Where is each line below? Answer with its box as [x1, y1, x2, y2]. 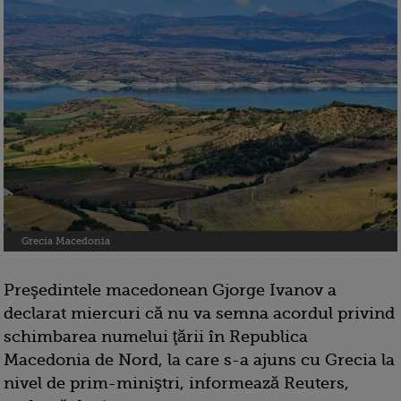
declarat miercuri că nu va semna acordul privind [4, 304, 395, 323]
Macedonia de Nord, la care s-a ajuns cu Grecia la [4, 351, 395, 370]
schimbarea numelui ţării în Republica [4, 328, 308, 346]
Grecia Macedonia [21, 235, 110, 248]
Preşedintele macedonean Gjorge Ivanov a [4, 281, 337, 300]
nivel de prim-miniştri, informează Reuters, [4, 374, 349, 393]
